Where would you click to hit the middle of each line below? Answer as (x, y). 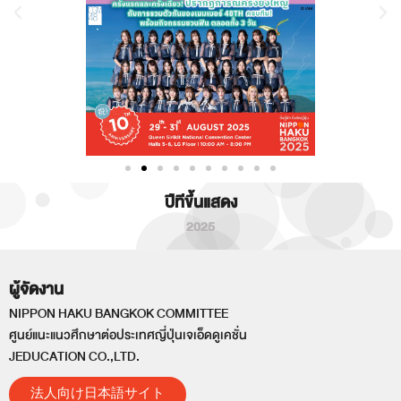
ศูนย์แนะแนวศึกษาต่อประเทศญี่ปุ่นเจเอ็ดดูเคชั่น (128, 336)
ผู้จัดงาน (36, 290)
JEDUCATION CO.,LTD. (74, 357)
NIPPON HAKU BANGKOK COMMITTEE (119, 314)
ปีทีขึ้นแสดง (200, 203)
